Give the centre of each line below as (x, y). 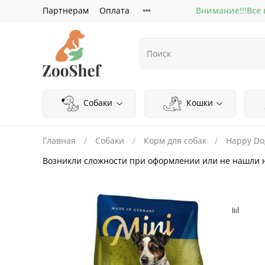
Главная (59, 140)
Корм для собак (175, 140)
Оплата (114, 11)
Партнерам (66, 11)
